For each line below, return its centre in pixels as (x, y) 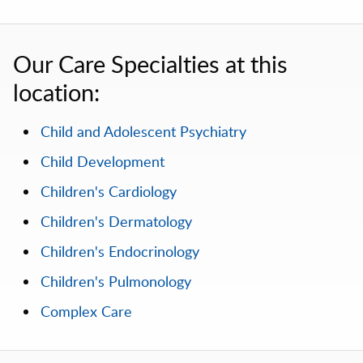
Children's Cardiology (108, 192)
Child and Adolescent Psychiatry (143, 132)
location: (56, 93)
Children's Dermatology (116, 222)
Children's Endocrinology (120, 252)
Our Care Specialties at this (150, 64)
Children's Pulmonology (115, 282)
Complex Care (86, 312)
